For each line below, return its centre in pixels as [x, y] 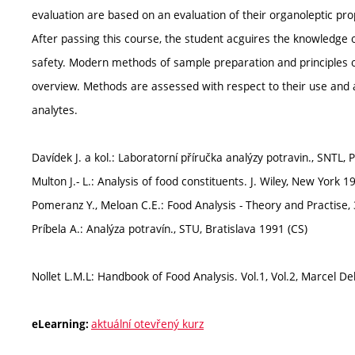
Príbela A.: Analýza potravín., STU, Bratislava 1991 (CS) [170, 229]
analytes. [55, 110]
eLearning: [61, 324]
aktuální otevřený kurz [147, 324]
